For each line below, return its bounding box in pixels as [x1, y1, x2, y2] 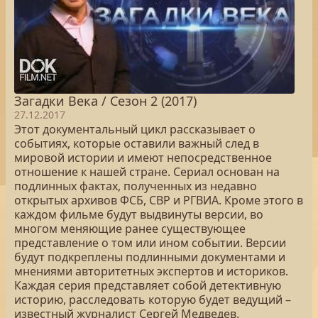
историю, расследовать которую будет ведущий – [14, 292, 291, 307]
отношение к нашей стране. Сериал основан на [14, 164, 280, 180]
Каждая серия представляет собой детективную [14, 278, 281, 293]
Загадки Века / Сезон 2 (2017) [14, 92, 197, 109]
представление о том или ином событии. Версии [14, 235, 286, 251]
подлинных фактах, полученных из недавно [14, 178, 257, 194]
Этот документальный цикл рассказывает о [14, 121, 256, 137]
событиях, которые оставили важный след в [14, 136, 259, 151]
